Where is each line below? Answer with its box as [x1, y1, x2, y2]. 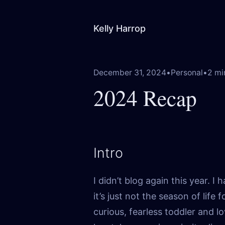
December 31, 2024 [93, 68, 166, 77]
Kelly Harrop [93, 23, 146, 34]
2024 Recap [93, 83, 197, 112]
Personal [171, 68, 203, 77]
